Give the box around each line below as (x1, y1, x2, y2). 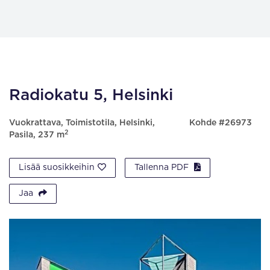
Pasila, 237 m (9, 131, 64, 139)
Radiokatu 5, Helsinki (9, 87, 173, 103)
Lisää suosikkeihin (19, 163, 95, 172)
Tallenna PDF (134, 163, 191, 172)
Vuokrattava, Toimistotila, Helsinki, (9, 119, 155, 127)
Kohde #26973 (189, 119, 252, 127)
